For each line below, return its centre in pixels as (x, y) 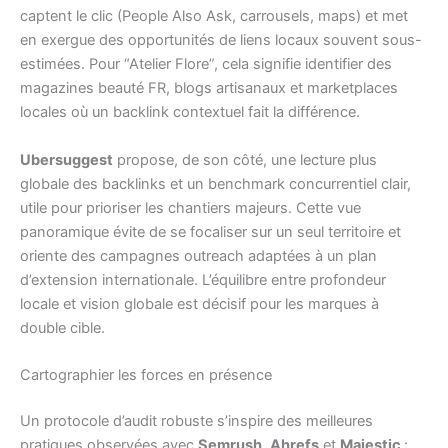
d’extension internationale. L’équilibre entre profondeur (203, 279)
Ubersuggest (66, 159)
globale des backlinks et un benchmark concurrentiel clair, (215, 183)
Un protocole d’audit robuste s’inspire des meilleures (196, 420)
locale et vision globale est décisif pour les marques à (199, 303)
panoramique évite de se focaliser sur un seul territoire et (210, 231)
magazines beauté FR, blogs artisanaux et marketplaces (209, 88)
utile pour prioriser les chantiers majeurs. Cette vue (190, 207)
